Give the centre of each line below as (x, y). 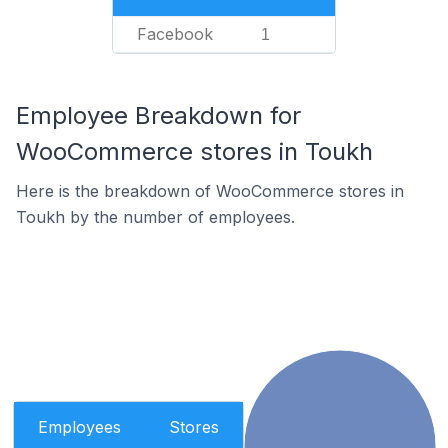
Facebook (175, 34)
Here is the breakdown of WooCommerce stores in (210, 191)
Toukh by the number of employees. (155, 217)
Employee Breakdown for (158, 115)
